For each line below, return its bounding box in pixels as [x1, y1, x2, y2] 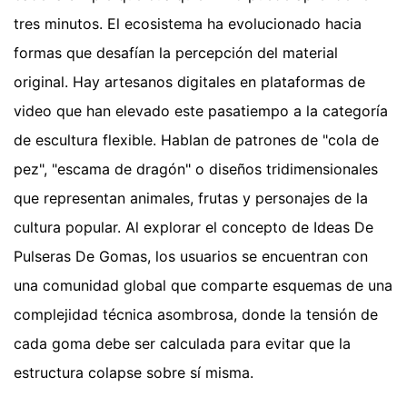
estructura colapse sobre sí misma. [14, 362, 253, 382]
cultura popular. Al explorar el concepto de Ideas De [14, 217, 373, 236]
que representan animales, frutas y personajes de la [14, 188, 368, 207]
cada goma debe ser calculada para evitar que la [14, 333, 351, 352]
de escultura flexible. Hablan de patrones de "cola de [14, 130, 379, 149]
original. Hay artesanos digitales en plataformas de [14, 72, 365, 91]
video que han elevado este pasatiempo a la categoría [14, 101, 388, 120]
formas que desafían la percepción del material [14, 43, 338, 62]
